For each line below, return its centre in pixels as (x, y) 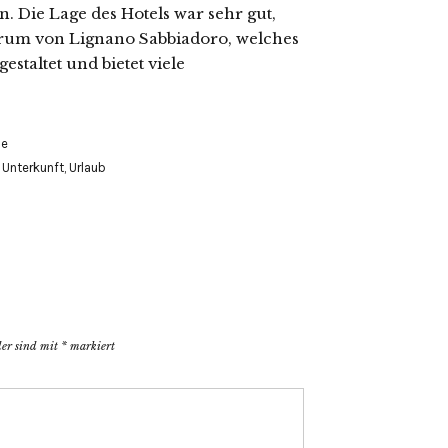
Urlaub (87, 167)
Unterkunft (33, 167)
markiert (91, 346)
